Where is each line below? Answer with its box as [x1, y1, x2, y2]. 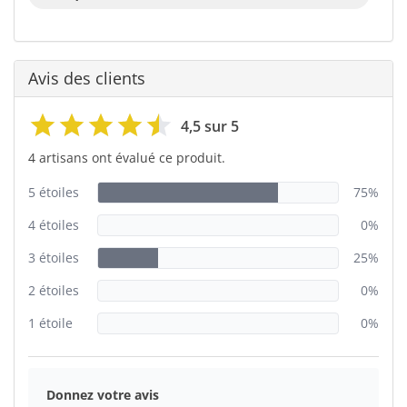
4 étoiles [28, 215, 79, 233]
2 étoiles [28, 281, 79, 299]
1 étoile [28, 313, 73, 332]
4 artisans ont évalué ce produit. [28, 148, 225, 166]
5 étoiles [28, 183, 79, 201]
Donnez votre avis [46, 385, 159, 403]
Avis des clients [28, 66, 145, 89]
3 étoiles [28, 248, 79, 266]
